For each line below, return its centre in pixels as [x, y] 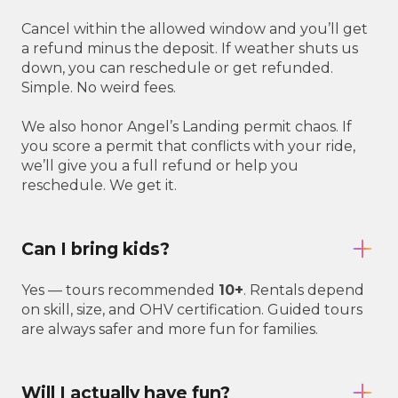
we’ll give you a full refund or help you [160, 166]
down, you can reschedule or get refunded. [177, 68]
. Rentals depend [304, 291]
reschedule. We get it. [99, 186]
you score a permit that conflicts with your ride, [188, 147]
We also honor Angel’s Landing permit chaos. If [187, 127]
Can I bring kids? [96, 248]
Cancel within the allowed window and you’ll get [195, 29]
